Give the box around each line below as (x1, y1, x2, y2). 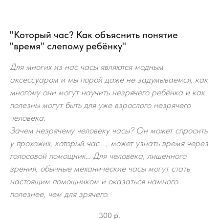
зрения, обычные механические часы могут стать (10, 163, 190, 174)
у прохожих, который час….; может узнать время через (10, 138, 208, 148)
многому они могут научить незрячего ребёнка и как (10, 87, 205, 97)
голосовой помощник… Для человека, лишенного (10, 151, 186, 161)
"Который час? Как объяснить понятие (10, 29, 178, 41)
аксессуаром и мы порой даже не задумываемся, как (10, 74, 208, 85)
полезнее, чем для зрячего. (10, 189, 109, 199)
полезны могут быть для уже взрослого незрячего (10, 100, 191, 110)
